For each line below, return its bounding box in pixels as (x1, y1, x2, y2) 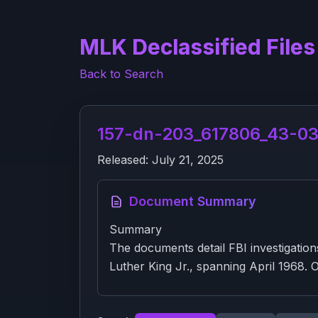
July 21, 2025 (152, 153, 224, 167)
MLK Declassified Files (79, 34, 315, 60)
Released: (97, 153, 152, 167)
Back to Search (79, 67, 163, 81)
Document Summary (129, 194, 256, 209)
